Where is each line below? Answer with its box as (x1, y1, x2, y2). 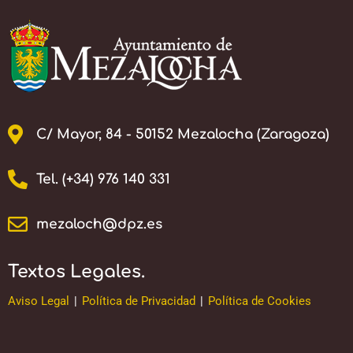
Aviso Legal (8, 293, 69, 308)
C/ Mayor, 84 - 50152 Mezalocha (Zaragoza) (36, 126, 330, 142)
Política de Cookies (208, 293, 311, 308)
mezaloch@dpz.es (36, 216, 163, 232)
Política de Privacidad (82, 293, 195, 308)
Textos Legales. (8, 262, 145, 281)
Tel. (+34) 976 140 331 (36, 171, 171, 187)
